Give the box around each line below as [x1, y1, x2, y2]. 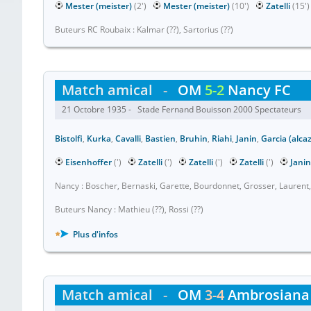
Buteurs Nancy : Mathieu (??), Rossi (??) [55, 203, 203, 215]
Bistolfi [55, 133, 83, 144]
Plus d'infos [71, 228, 118, 240]
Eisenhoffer [65, 156, 112, 168]
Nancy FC [224, 81, 291, 99]
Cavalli [115, 133, 141, 144]
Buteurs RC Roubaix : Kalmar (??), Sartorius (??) [55, 24, 233, 35]
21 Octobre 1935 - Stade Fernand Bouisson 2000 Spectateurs [62, 103, 305, 115]
